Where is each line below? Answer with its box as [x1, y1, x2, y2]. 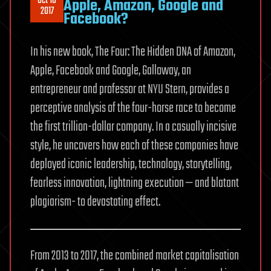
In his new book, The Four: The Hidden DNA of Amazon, [30, 41, 235, 62]
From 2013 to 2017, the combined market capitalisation [30, 245, 239, 266]
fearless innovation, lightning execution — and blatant [30, 172, 239, 194]
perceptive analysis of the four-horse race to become [30, 97, 236, 119]
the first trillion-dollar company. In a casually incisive [30, 116, 237, 137]
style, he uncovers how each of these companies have [30, 135, 238, 156]
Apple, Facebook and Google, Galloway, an [30, 60, 191, 81]
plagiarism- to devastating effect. [30, 191, 160, 212]
